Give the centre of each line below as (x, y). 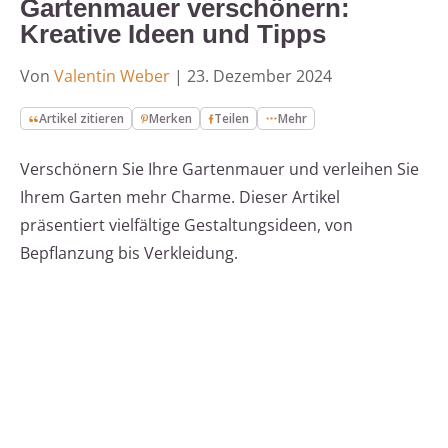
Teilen (232, 119)
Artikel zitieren (82, 119)
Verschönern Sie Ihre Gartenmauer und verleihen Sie (219, 169)
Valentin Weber (112, 76)
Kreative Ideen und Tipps (173, 34)
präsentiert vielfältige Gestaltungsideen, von (186, 225)
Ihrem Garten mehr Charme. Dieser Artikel (180, 197)
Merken (171, 119)
